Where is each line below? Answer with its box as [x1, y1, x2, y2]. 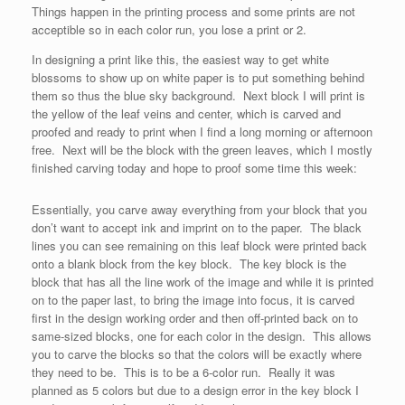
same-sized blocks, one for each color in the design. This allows [32, 327, 372, 344]
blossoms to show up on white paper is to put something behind [32, 69, 364, 86]
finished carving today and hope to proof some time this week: [32, 159, 357, 176]
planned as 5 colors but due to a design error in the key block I [32, 381, 359, 399]
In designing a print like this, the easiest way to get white [32, 51, 329, 68]
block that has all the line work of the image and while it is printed [32, 273, 373, 290]
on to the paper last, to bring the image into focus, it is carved [32, 291, 354, 308]
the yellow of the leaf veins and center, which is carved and [32, 105, 341, 122]
